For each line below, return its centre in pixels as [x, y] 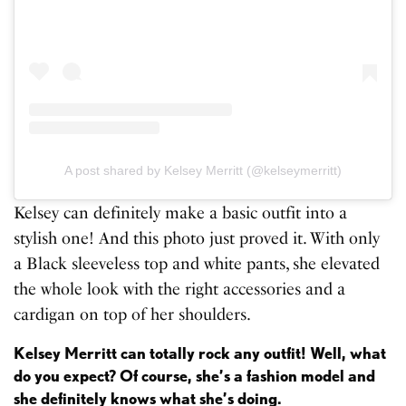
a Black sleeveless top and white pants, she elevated [197, 263]
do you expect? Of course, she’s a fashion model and [194, 375]
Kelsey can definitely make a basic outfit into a [181, 213]
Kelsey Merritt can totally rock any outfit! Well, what [200, 353]
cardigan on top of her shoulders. [133, 314]
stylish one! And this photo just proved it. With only [197, 238]
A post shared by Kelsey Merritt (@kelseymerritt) [203, 170]
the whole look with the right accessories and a [180, 289]
